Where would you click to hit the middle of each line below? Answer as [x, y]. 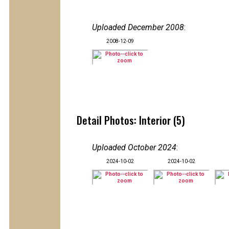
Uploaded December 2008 [138, 27]
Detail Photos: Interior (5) [131, 120]
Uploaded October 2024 [134, 147]
